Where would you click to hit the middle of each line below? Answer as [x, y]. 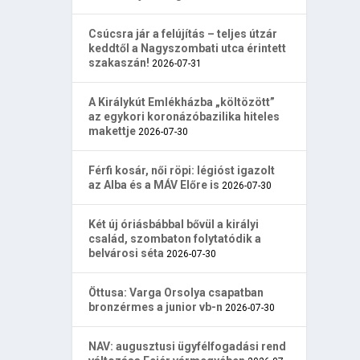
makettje [112, 131]
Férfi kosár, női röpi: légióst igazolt [182, 170]
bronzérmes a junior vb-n [156, 307]
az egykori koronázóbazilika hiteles [184, 116]
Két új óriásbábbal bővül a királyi [174, 224]
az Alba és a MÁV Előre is [154, 184]
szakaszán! [119, 62]
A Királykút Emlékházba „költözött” [182, 102]
